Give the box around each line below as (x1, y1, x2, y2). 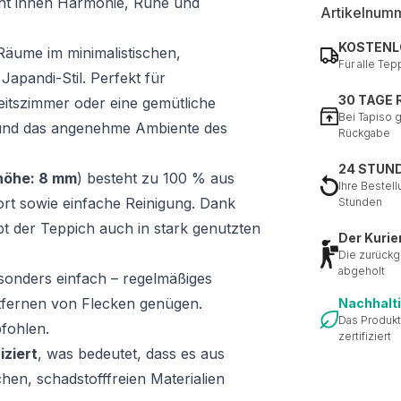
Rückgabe (338, 126, 390, 140)
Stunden (338, 195, 382, 209)
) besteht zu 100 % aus (77, 169, 235, 187)
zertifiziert (338, 329, 391, 343)
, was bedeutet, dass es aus (38, 345, 225, 363)
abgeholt (338, 264, 385, 277)
